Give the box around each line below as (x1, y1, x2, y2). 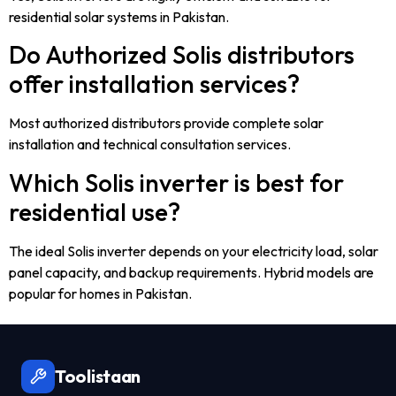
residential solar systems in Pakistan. (9, 8, 229, 26)
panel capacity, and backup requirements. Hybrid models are (9, 263, 374, 281)
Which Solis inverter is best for (9, 166, 344, 198)
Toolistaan (55, 365, 141, 388)
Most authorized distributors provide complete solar (9, 114, 324, 133)
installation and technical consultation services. (9, 135, 291, 154)
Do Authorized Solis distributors (9, 39, 354, 71)
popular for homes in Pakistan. (9, 284, 192, 302)
